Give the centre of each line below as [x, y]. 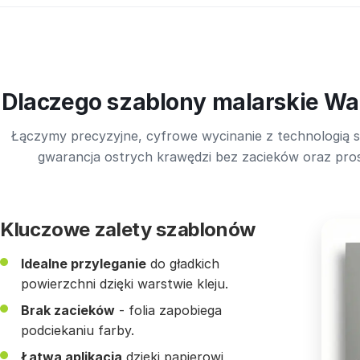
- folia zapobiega [168, 311]
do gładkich [183, 264]
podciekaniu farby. [78, 331]
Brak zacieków [68, 311]
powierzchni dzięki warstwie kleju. [125, 284]
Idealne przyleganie [84, 264]
